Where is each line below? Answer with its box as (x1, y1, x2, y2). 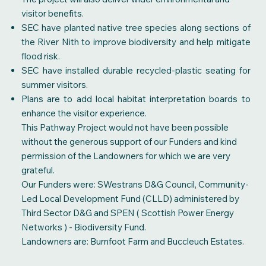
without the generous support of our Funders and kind (21, 136, 237, 148)
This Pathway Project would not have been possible (21, 122, 229, 134)
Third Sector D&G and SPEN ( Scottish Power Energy (21, 207, 234, 219)
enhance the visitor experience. (21, 107, 147, 119)
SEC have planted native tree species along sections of (21, 22, 251, 34)
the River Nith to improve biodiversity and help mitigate (21, 36, 251, 48)
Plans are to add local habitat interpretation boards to (21, 93, 251, 105)
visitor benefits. (21, 8, 85, 20)
